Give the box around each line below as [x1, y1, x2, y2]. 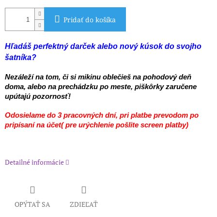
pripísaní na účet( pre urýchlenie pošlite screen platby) [5, 121, 188, 129]
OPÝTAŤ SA [15, 200, 50, 209]
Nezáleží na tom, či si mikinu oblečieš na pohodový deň [5, 73, 191, 81]
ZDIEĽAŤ [70, 200, 98, 209]
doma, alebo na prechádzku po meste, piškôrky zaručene [5, 83, 197, 91]
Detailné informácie [5, 157, 64, 167]
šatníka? [5, 53, 38, 62]
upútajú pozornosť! [5, 93, 73, 101]
